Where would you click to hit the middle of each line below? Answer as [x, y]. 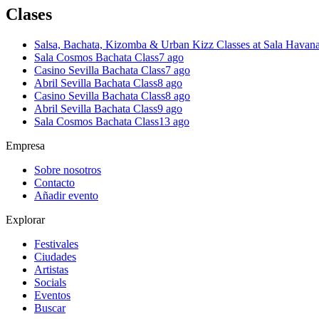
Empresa [25, 145]
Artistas [51, 269]
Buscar [50, 308]
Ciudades [55, 256]
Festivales [56, 244]
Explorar [25, 219]
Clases [29, 14]
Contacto [54, 182]
